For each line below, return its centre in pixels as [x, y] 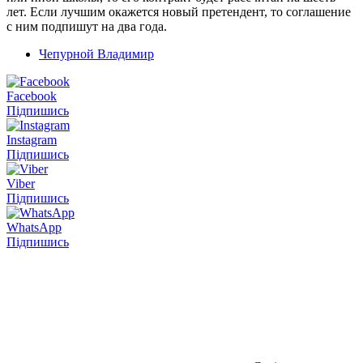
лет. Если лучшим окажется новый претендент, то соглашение [179, 11]
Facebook [32, 96]
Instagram [32, 139]
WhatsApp [34, 227]
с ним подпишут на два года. [87, 26]
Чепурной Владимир [96, 53]
